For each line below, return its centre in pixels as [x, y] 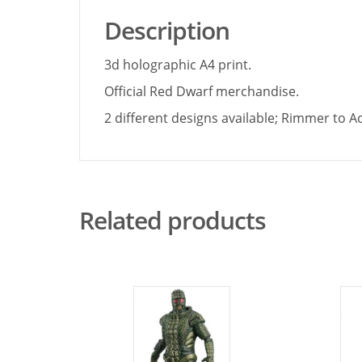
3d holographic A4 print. [178, 64]
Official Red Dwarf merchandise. [202, 91]
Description [167, 30]
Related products [173, 220]
